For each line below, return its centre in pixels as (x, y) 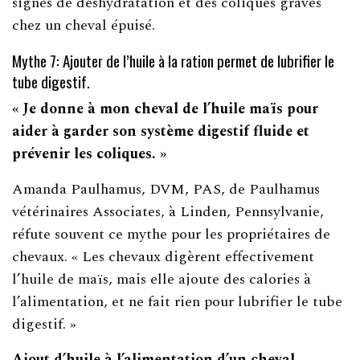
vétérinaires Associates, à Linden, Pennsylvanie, (168, 211)
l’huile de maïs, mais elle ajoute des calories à (162, 279)
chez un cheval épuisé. (84, 25)
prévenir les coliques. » (90, 153)
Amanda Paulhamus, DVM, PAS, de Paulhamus (166, 189)
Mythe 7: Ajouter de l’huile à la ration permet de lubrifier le (173, 60)
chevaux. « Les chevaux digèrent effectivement (164, 256)
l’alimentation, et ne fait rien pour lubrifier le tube (178, 301)
